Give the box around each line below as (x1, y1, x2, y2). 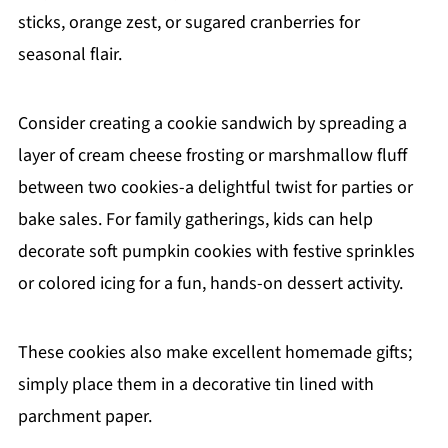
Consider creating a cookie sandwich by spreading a (17, 111, 407, 137)
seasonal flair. (17, 42, 122, 68)
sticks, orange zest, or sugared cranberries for (17, 10, 360, 36)
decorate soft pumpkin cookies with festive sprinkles (17, 239, 415, 265)
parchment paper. (17, 404, 152, 430)
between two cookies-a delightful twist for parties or (17, 175, 413, 201)
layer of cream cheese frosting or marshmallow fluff (17, 143, 407, 169)
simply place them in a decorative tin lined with (17, 372, 374, 398)
